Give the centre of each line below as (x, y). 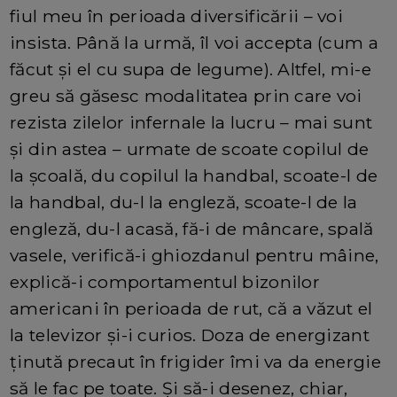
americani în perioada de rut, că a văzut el (191, 308)
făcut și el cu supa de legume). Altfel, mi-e (191, 69)
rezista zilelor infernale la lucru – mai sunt (191, 122)
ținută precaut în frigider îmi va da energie (195, 361)
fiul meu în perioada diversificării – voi (177, 16)
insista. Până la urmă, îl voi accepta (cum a (194, 42)
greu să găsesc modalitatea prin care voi (186, 95)
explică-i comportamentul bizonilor (165, 281)
